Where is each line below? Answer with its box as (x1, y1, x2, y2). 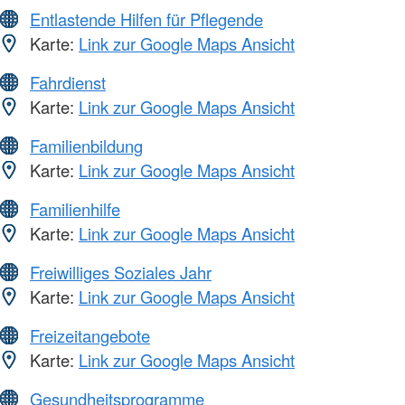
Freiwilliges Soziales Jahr (30, 260, 212, 285)
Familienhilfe (30, 197, 120, 221)
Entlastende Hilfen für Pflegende (30, 7, 263, 32)
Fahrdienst (30, 71, 106, 95)
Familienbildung (30, 134, 143, 158)
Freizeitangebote (30, 324, 150, 348)
